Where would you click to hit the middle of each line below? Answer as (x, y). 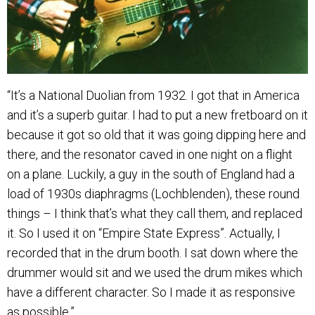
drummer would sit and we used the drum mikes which (155, 272)
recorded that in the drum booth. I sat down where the (153, 252)
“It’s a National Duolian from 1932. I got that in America (153, 95)
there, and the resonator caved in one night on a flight (150, 154)
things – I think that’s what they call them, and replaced (155, 213)
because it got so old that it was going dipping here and (156, 134)
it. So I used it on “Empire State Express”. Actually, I (144, 233)
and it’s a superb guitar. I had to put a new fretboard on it (157, 115)
